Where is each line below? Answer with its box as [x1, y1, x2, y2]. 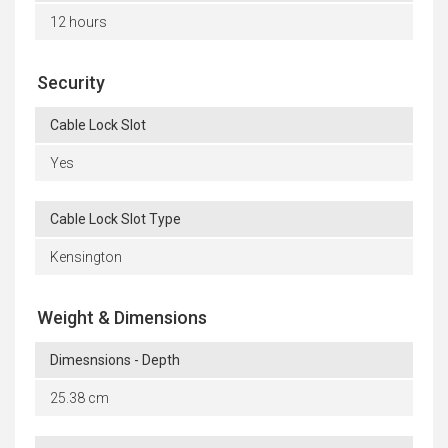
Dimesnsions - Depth [50, 351, 180, 368]
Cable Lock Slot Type [50, 210, 181, 227]
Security [37, 71, 105, 93]
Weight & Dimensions [37, 306, 207, 328]
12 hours [50, 13, 107, 30]
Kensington [50, 248, 122, 265]
